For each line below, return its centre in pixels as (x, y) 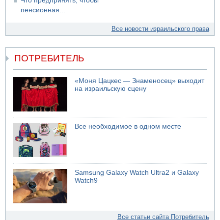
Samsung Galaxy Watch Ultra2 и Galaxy (137, 172)
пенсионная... (43, 10)
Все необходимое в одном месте (128, 127)
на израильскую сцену (111, 88)
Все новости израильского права (160, 29)
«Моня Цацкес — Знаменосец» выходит (140, 81)
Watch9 (86, 180)
